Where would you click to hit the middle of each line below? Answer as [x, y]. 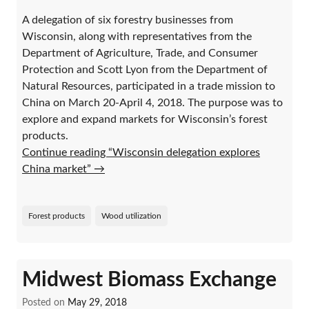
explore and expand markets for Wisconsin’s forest [145, 119]
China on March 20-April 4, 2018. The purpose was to [152, 102]
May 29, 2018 [97, 302]
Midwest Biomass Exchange [149, 280]
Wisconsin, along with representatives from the [137, 36]
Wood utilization [131, 216]
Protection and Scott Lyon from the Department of [145, 69]
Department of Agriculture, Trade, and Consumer [140, 53]
